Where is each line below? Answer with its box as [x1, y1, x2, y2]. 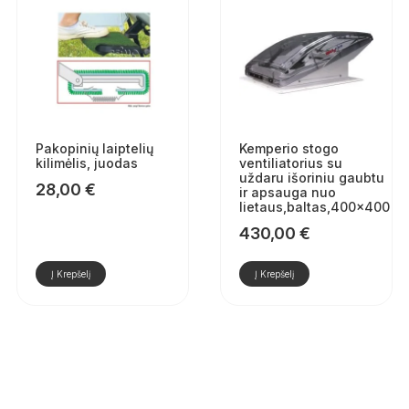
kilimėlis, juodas [35, 154, 138, 171]
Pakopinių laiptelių [35, 140, 153, 156]
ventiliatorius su [238, 154, 342, 171]
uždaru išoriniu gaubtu [238, 169, 384, 185]
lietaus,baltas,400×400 [238, 198, 390, 215]
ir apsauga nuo [238, 184, 336, 200]
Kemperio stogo [238, 140, 339, 156]
